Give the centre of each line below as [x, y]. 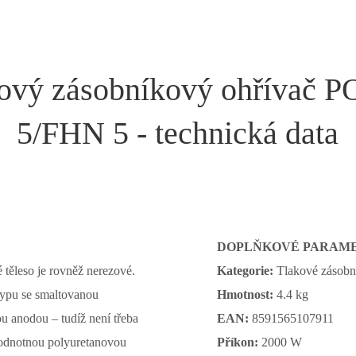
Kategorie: [246, 271]
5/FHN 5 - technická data [178, 133]
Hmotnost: [246, 294]
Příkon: [239, 342]
